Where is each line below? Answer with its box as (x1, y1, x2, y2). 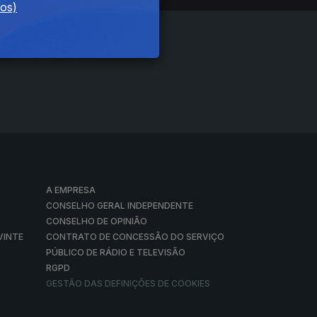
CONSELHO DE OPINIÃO (46, 216, 148, 226)
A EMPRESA (46, 185, 96, 195)
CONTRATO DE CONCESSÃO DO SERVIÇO (46, 231, 225, 242)
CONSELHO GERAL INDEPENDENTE (46, 200, 194, 211)
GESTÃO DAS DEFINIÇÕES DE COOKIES (46, 278, 211, 289)
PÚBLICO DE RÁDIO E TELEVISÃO (46, 247, 186, 258)
